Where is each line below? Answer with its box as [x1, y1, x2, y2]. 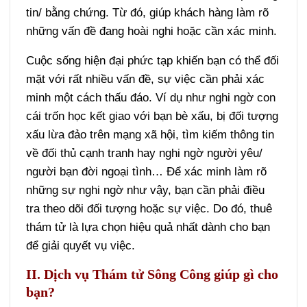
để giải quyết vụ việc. [26, 238, 136, 252]
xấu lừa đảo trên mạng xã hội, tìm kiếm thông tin [26, 127, 275, 141]
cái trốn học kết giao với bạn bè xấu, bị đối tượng [26, 109, 279, 123]
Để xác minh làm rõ [167, 164, 267, 178]
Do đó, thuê [213, 201, 273, 215]
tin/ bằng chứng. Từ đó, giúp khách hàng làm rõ [26, 6, 269, 20]
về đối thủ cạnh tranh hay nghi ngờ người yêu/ [26, 146, 263, 160]
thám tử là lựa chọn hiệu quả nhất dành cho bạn [26, 220, 271, 234]
